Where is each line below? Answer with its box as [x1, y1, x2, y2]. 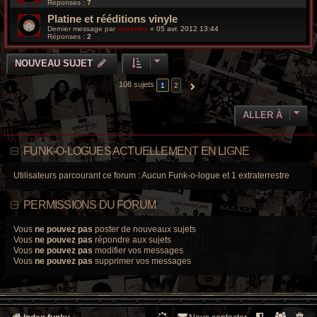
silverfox [117, 25, 148, 33]
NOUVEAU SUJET [15, 58, 93, 69]
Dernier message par [47, 25, 117, 33]
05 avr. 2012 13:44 [156, 25, 219, 33]
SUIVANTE [189, 82, 224, 91]
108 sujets [119, 80, 156, 89]
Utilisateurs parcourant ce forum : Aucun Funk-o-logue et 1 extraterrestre [13, 171, 289, 181]
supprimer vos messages [93, 256, 191, 267]
